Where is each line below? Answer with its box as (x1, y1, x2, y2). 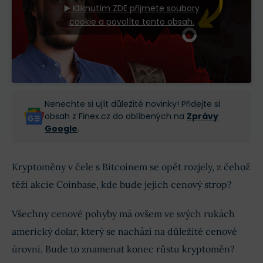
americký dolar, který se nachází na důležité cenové (12, 225, 237, 237)
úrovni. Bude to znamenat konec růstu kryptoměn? (12, 242, 235, 255)
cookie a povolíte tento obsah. (69, 15, 194, 28)
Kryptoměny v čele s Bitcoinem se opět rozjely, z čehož (12, 160, 250, 173)
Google (45, 122, 77, 134)
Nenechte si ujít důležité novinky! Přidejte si (45, 97, 220, 110)
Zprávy (187, 110, 218, 122)
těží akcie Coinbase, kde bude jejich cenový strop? (12, 178, 232, 190)
